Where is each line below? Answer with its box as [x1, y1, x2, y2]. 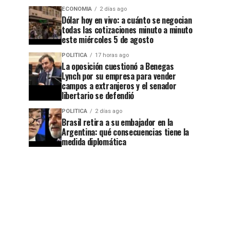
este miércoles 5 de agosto [62, 33, 154, 46]
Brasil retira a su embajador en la [62, 116, 174, 128]
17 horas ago [95, 52, 129, 59]
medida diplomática [62, 136, 126, 148]
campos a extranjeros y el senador [62, 80, 177, 92]
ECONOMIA [62, 6, 92, 12]
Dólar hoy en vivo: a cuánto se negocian [62, 14, 192, 26]
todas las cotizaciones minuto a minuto [62, 24, 193, 36]
